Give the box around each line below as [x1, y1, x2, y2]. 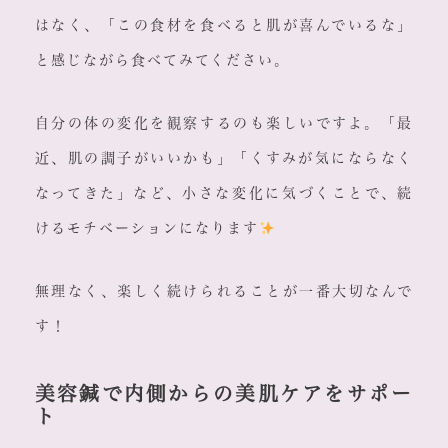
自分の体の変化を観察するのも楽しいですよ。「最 [34, 116, 414, 131]
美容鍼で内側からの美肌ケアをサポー [34, 384, 414, 404]
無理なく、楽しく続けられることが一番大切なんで [34, 284, 414, 299]
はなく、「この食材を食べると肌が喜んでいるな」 [34, 18, 414, 33]
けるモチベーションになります [34, 221, 259, 236]
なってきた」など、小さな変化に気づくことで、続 [34, 186, 414, 201]
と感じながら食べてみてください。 [34, 53, 290, 68]
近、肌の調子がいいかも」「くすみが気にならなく [34, 151, 414, 166]
